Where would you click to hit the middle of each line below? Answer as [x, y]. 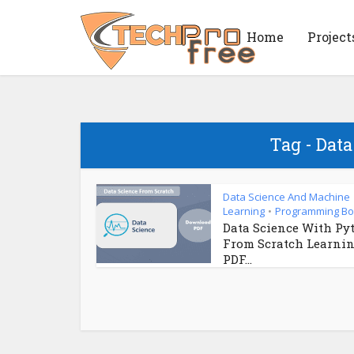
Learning [244, 211]
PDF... [237, 259]
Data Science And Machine [286, 197]
